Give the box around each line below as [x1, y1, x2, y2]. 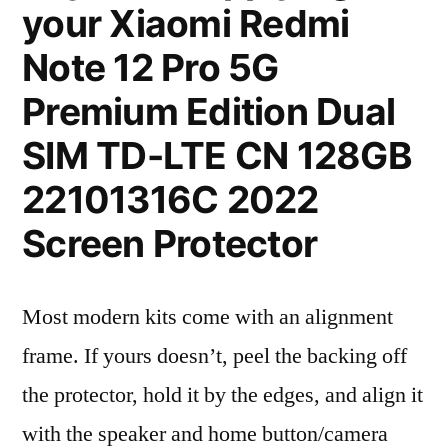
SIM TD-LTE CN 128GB [22, 133, 412, 178]
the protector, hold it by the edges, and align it [22, 381, 423, 409]
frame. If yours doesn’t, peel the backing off [22, 342, 407, 370]
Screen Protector [22, 221, 318, 266]
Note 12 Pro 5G [22, 45, 279, 90]
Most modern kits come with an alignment [22, 303, 393, 331]
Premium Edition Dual [22, 89, 396, 134]
